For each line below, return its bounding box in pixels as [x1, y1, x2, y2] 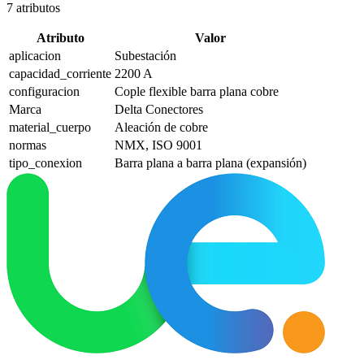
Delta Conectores [115, 102, 203, 116]
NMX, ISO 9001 [115, 137, 202, 152]
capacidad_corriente [9, 66, 111, 80]
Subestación [115, 48, 176, 63]
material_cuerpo [9, 119, 91, 134]
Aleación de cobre [115, 119, 208, 134]
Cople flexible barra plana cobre [115, 84, 279, 98]
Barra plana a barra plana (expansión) [115, 155, 306, 170]
